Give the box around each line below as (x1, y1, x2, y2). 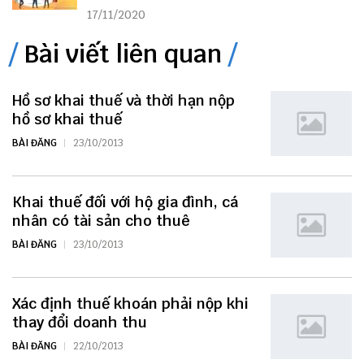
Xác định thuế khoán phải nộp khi (12, 293, 249, 313)
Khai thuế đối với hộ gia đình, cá (12, 192, 238, 211)
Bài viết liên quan (24, 37, 222, 70)
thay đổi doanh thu (12, 312, 147, 331)
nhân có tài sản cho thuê (12, 210, 190, 230)
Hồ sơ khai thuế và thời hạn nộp (12, 90, 235, 110)
